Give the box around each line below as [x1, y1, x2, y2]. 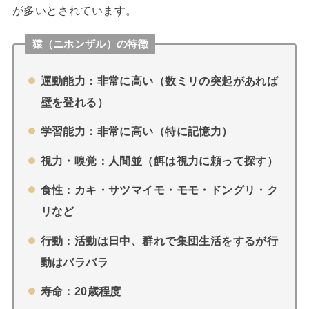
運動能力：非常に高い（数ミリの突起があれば [40, 74, 279, 87]
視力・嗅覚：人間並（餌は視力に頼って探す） [40, 154, 279, 167]
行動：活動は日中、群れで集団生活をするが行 [40, 234, 279, 247]
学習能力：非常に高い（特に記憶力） [40, 125, 233, 138]
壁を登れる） [40, 95, 109, 108]
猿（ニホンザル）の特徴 [32, 38, 148, 50]
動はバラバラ [40, 255, 109, 268]
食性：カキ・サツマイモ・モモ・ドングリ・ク [40, 183, 279, 197]
